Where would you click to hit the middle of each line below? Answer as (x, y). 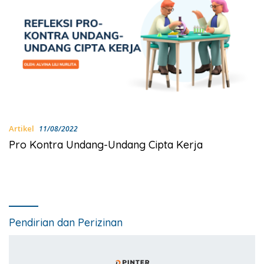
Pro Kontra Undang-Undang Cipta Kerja (106, 145)
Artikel (22, 129)
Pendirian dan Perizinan (66, 223)
